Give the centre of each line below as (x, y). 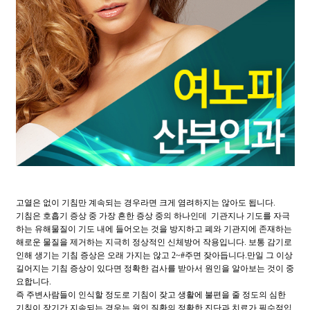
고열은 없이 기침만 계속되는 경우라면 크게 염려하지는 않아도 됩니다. (145, 202)
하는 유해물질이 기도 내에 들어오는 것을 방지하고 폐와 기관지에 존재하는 (154, 229)
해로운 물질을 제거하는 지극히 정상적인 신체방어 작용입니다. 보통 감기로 (154, 242)
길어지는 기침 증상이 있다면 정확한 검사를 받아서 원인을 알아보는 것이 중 (155, 268)
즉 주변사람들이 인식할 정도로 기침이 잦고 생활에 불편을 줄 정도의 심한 (151, 294)
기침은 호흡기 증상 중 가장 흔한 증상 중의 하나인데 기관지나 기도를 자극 (153, 216)
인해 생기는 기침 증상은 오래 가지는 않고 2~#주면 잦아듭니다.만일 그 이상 (154, 255)
